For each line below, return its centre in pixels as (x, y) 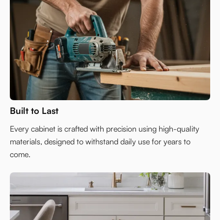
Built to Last (34, 111)
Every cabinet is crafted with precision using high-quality (105, 129)
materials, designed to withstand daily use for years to (100, 142)
